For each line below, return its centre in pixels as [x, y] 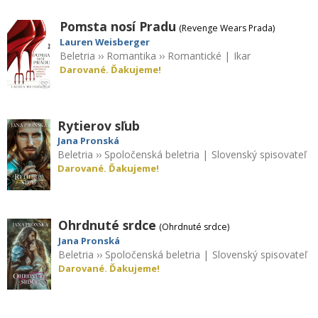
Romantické [195, 55]
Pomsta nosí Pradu [118, 26]
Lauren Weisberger [105, 42]
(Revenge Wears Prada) [227, 28]
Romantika [132, 55]
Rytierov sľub [99, 125]
